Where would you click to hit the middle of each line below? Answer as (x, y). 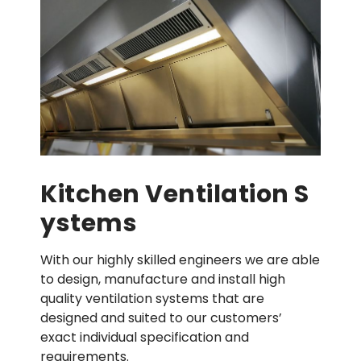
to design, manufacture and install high (163, 280)
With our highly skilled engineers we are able (180, 260)
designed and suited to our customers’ (161, 318)
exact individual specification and (145, 338)
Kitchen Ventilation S (175, 195)
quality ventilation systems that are (152, 299)
